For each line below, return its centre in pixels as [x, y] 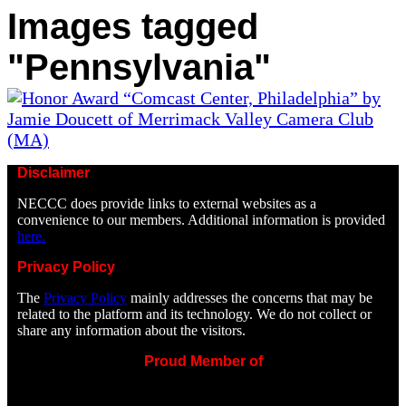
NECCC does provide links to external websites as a [167, 203]
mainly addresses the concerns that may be [250, 297]
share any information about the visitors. [132, 330]
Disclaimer [54, 172]
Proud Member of [203, 361]
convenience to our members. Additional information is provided [202, 219]
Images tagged [133, 26]
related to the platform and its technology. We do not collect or [195, 314]
